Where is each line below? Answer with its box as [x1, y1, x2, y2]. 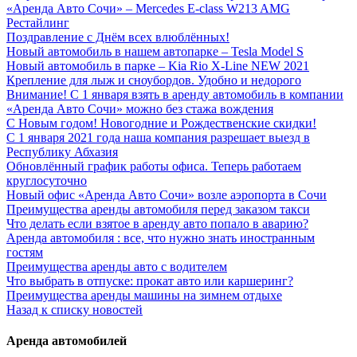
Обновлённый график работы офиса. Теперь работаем [6, 159, 301, 173]
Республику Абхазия [6, 144, 118, 159]
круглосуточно [6, 173, 87, 187]
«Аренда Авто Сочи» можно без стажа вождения [6, 101, 273, 116]
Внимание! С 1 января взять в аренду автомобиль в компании [6, 87, 343, 101]
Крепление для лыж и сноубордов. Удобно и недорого [6, 73, 301, 87]
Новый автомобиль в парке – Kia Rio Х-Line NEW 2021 [6, 58, 309, 73]
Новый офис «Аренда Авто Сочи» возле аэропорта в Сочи [6, 187, 327, 202]
